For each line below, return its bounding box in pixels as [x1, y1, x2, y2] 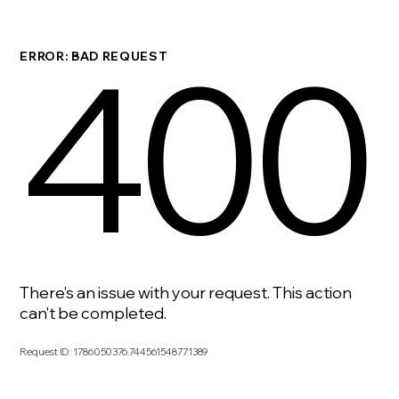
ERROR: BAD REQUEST [20, 47, 168, 63]
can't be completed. [20, 302, 167, 323]
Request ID [20, 345, 70, 358]
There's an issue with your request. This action [20, 281, 353, 303]
